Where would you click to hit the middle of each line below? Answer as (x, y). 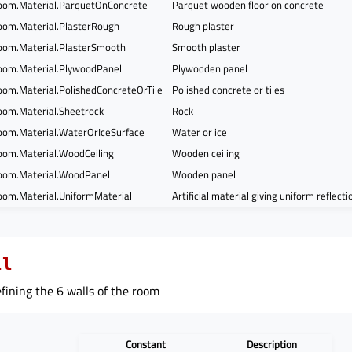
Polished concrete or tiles (229, 89)
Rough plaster (203, 26)
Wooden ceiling (206, 153)
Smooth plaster (207, 47)
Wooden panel (204, 174)
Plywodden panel (210, 68)
